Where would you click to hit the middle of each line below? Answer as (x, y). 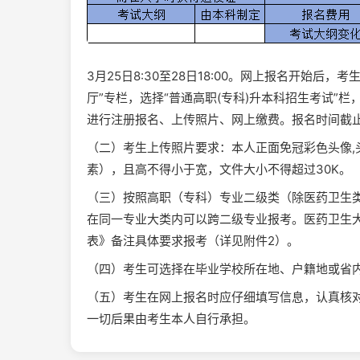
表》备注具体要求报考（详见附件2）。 (193, 241)
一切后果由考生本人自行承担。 (171, 319)
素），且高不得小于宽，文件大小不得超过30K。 (219, 169)
